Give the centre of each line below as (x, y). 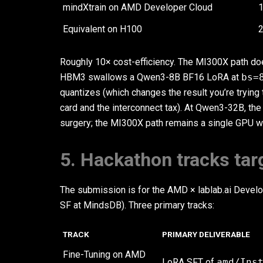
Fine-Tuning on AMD (104, 254)
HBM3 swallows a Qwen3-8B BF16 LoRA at (151, 77)
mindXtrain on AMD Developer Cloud (138, 7)
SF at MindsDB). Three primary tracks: (137, 205)
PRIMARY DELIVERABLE (206, 234)
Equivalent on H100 (102, 29)
